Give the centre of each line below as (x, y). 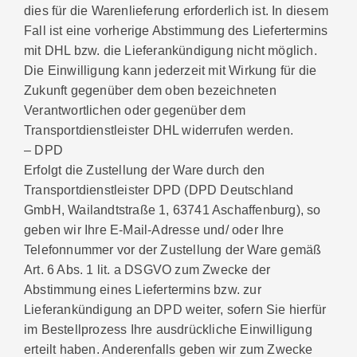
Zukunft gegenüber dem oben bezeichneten (150, 90)
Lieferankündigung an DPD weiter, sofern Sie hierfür (175, 310)
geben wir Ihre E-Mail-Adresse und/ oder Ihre (154, 230)
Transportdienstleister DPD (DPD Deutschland (159, 190)
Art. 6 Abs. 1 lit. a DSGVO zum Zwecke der (147, 270)
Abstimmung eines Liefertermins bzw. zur (143, 290)
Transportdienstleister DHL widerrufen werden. (159, 130)
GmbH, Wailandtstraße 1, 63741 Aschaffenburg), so (173, 210)
